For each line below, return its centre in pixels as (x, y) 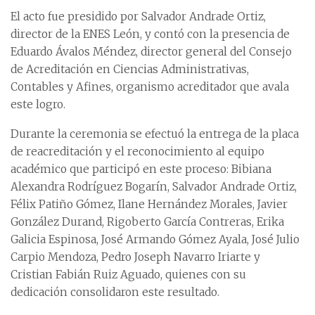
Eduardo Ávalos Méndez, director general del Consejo (151, 52)
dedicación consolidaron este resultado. (115, 292)
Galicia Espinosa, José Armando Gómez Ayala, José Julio (155, 240)
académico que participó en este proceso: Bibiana (141, 169)
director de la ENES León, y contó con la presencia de (150, 34)
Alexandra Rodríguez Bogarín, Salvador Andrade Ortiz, (154, 187)
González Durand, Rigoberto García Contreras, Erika (147, 222)
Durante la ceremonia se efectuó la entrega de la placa (155, 134)
